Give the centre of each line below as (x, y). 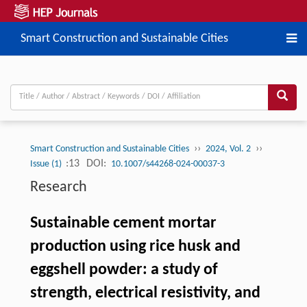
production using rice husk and (135, 246)
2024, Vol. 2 (228, 149)
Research (58, 187)
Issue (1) (47, 164)
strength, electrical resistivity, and (145, 293)
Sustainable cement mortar (123, 223)
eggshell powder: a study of (124, 270)
